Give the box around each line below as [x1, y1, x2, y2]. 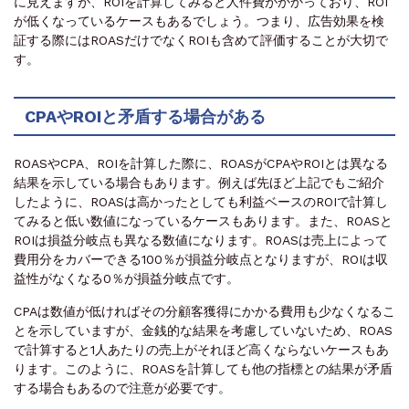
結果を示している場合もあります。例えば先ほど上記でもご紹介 [14, 174, 384, 190]
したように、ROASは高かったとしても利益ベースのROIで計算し [14, 194, 388, 209]
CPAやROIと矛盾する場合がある [25, 106, 266, 126]
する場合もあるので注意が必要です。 [14, 380, 231, 395]
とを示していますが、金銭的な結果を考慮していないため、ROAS [14, 322, 393, 338]
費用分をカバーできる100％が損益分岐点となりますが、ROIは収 [14, 251, 388, 267]
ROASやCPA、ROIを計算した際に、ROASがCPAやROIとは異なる [14, 155, 388, 171]
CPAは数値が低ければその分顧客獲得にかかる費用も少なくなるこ [14, 303, 395, 319]
